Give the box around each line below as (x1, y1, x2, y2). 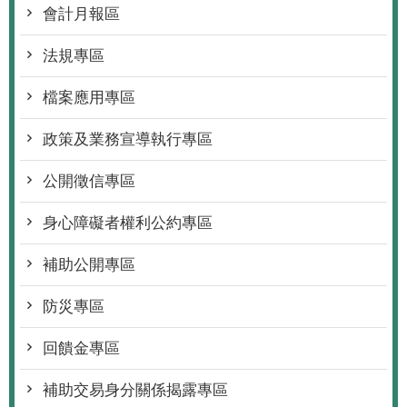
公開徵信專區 (43, 172, 135, 190)
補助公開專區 (43, 255, 135, 273)
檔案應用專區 (43, 88, 135, 106)
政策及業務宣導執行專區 (43, 130, 213, 148)
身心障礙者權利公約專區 (43, 213, 213, 232)
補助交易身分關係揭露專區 (43, 381, 228, 399)
